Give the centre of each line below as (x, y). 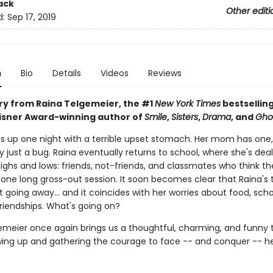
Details (66, 73)
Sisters (184, 117)
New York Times (187, 104)
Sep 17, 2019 (31, 17)
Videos (114, 73)
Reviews (165, 73)
